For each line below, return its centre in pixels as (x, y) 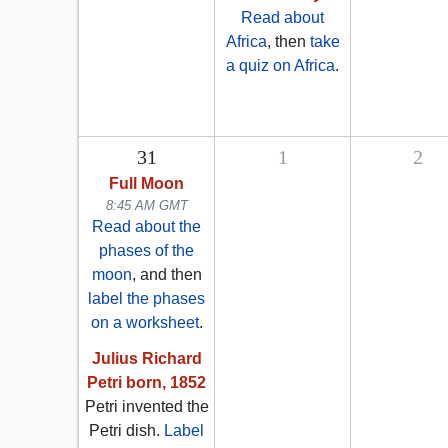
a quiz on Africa (280, 66)
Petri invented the (146, 407)
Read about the (146, 227)
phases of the (146, 251)
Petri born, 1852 (146, 383)
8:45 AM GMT (146, 206)
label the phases (146, 299)
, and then (166, 275)
